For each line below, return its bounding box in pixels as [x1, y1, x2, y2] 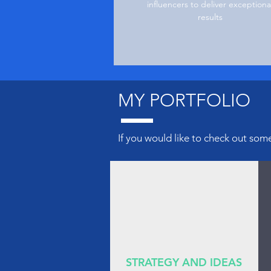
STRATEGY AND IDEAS [125, 255, 242, 269]
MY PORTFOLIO [118, 90, 250, 111]
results [197, 11, 223, 22]
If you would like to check [118, 132, 232, 144]
